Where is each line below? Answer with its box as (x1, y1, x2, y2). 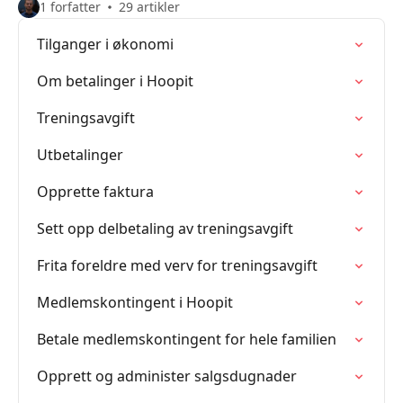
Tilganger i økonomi (37, 34, 174, 54)
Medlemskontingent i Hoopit (37, 292, 233, 312)
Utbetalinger (37, 145, 123, 165)
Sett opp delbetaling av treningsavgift (37, 219, 293, 238)
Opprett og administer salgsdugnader (37, 366, 297, 386)
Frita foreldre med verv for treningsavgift (37, 255, 318, 275)
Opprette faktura (37, 182, 154, 201)
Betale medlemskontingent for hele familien (37, 329, 336, 349)
